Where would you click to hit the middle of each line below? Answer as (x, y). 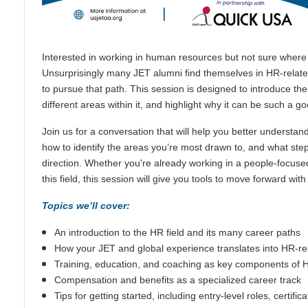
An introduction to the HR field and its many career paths (177, 232)
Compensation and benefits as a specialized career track (178, 280)
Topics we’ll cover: (86, 206)
